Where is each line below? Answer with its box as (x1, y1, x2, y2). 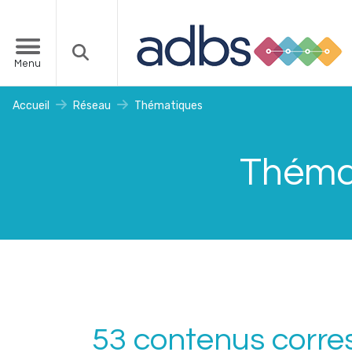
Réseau (73, 99, 111, 112)
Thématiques (134, 99, 203, 112)
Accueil (13, 99, 49, 112)
